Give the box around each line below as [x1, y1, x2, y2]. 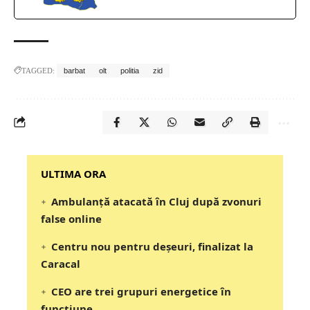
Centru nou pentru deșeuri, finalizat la [51, 239, 254, 253]
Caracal [41, 256, 80, 271]
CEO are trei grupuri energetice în [51, 284, 232, 298]
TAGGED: [21, 66, 55, 75]
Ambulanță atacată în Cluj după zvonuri [51, 194, 262, 208]
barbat [64, 66, 85, 75]
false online [41, 211, 102, 226]
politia [120, 66, 139, 75]
